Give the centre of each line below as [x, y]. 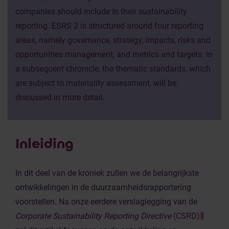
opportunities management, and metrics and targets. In [114, 54]
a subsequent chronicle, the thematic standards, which [113, 69]
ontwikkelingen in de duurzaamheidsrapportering [103, 187]
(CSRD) [187, 216]
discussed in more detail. [60, 97]
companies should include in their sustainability [101, 12]
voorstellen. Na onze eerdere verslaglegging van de [106, 202]
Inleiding [44, 144]
